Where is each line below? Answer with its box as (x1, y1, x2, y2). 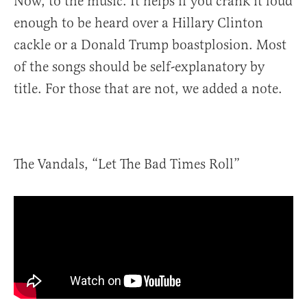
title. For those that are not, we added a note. (14, 79, 282, 97)
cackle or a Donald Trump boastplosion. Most (14, 36, 286, 53)
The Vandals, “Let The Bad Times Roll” (14, 155, 240, 173)
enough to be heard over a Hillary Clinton (14, 14, 263, 32)
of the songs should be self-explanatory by (14, 58, 265, 75)
